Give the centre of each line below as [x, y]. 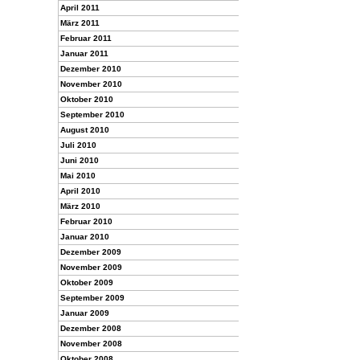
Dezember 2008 [91, 328]
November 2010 [91, 84]
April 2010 [80, 191]
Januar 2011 [84, 53]
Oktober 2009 [87, 282]
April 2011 [80, 8]
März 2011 [80, 23]
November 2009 [91, 267]
